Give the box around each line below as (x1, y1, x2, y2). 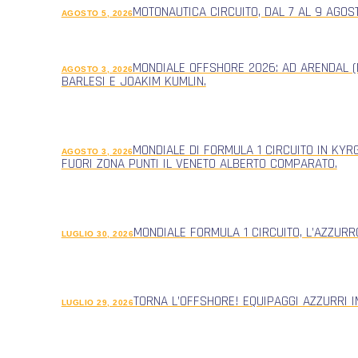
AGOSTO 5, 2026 (61, 9, 133, 18)
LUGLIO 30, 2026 (61, 229, 134, 238)
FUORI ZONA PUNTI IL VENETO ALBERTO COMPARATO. (61, 154, 337, 173)
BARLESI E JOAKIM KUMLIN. (61, 72, 206, 90)
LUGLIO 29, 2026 (61, 298, 134, 308)
